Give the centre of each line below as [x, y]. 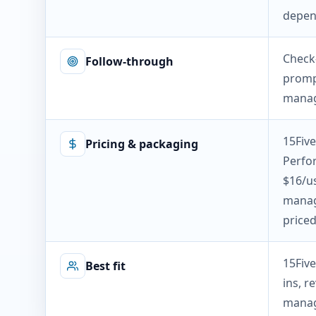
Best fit [105, 266]
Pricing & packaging [142, 144]
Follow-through [129, 61]
